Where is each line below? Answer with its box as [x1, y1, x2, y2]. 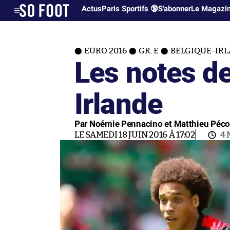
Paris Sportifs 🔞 [102, 4, 159, 13]
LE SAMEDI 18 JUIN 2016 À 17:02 [74, 130, 195, 139]
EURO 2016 [84, 47, 127, 55]
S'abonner [158, 4, 191, 13]
